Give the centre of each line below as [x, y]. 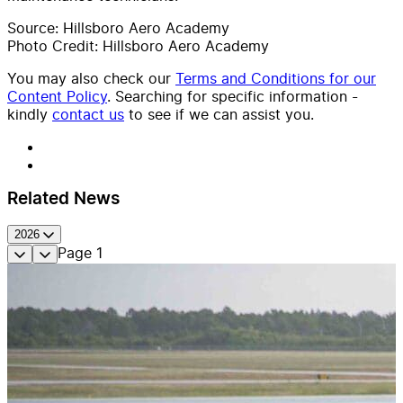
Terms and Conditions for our [276, 78]
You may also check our [89, 78]
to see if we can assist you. [221, 114]
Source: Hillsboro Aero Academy [118, 27]
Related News [63, 199]
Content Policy [57, 96]
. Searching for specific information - [233, 96]
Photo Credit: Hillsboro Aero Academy [138, 45]
